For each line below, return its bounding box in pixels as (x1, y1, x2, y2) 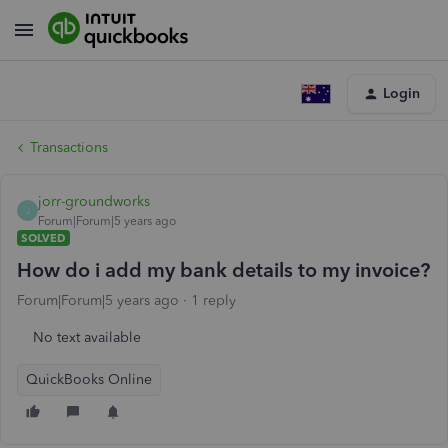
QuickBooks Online (26, 371, 152, 388)
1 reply (191, 292, 236, 309)
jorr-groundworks (38, 193, 150, 210)
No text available (33, 329, 141, 346)
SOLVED (21, 231, 66, 245)
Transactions (30, 139, 108, 156)
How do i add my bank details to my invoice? (17, 258, 430, 282)
